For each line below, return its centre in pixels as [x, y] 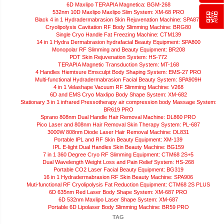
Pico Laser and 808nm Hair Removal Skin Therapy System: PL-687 [118, 125]
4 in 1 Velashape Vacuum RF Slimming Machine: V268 [118, 87]
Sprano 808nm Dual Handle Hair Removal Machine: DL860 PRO [118, 117]
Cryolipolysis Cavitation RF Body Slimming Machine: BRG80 [118, 27]
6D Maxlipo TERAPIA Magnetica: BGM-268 [118, 5]
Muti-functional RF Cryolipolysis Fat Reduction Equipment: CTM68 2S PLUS [118, 185]
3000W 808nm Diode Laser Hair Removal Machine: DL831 [118, 132]
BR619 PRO [118, 110]
